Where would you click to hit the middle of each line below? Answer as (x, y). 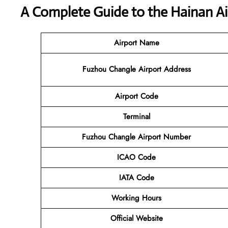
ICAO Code (136, 157)
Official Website (136, 218)
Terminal (136, 116)
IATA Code (136, 177)
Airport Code (136, 96)
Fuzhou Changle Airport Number (136, 137)
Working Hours (136, 198)
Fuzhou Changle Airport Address (136, 69)
